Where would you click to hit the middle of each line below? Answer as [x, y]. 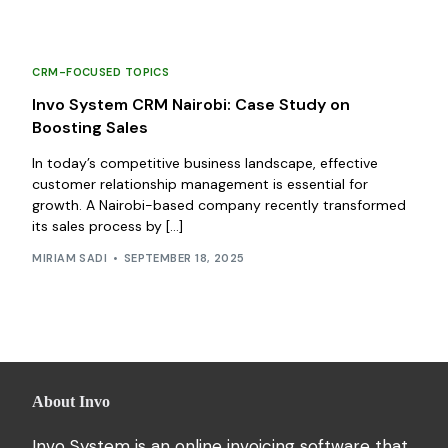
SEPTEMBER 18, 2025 [184, 258]
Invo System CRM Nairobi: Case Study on [191, 104]
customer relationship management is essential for [200, 183]
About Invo [71, 402]
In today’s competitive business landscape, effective [205, 162]
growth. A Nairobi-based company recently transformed [219, 204]
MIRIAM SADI [70, 258]
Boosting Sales [90, 127]
